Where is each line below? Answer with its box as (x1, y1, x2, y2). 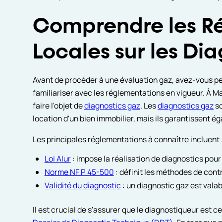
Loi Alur (44, 153, 71, 165)
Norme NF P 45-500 (44, 166, 114, 178)
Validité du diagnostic (44, 180, 121, 191)
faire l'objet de (32, 100, 84, 111)
